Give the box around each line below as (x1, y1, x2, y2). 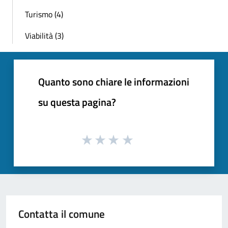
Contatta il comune (18, 206, 105, 222)
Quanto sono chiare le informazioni (38, 73, 189, 90)
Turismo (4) (25, 8, 63, 20)
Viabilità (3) (25, 29, 64, 42)
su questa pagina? (38, 94, 116, 110)
